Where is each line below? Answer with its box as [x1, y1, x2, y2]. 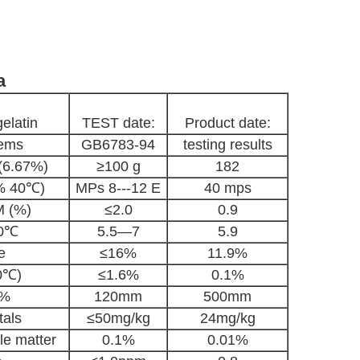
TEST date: [81, 115, 155, 131]
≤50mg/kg [86, 310, 150, 326]
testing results [182, 137, 272, 153]
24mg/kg [199, 310, 256, 326]
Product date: [184, 115, 271, 131]
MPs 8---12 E [76, 180, 161, 196]
